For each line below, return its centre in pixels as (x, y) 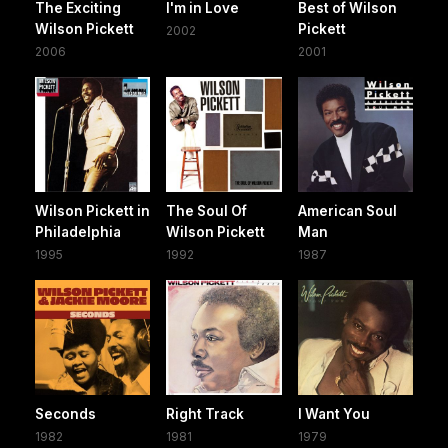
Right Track (205, 414)
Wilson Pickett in (92, 211)
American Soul (347, 211)
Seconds (65, 414)
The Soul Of (207, 211)
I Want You (333, 414)
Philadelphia (78, 232)
